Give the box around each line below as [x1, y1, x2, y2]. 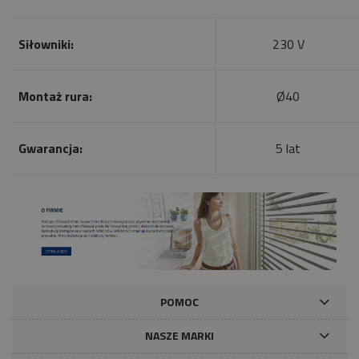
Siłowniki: [18, 34, 74, 54]
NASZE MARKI [145, 327, 214, 345]
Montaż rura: [18, 86, 92, 106]
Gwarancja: [18, 138, 83, 158]
